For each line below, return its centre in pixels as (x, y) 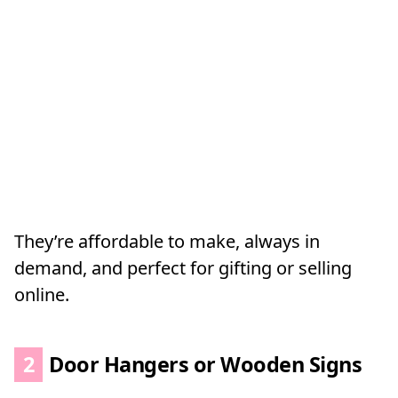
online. (42, 295)
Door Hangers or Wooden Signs (203, 365)
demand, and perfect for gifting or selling (183, 268)
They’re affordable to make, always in (167, 242)
